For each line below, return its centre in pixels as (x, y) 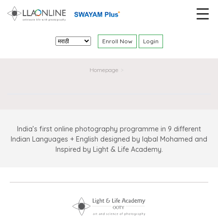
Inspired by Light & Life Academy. (109, 149)
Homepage (104, 70)
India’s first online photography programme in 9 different (109, 129)
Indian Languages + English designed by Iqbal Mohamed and (109, 139)
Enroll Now (117, 41)
